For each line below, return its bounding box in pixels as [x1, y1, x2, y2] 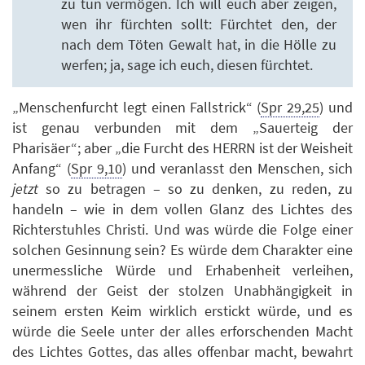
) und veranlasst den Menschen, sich [122, 159, 353, 178]
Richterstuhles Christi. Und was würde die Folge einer [12, 220, 353, 240]
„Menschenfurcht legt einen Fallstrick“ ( [12, 98, 262, 117]
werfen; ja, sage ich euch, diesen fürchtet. [61, 55, 313, 74]
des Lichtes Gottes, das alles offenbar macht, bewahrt [12, 342, 353, 362]
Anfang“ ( [12, 159, 71, 178]
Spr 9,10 [71, 159, 122, 178]
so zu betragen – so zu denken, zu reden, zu [38, 179, 353, 199]
